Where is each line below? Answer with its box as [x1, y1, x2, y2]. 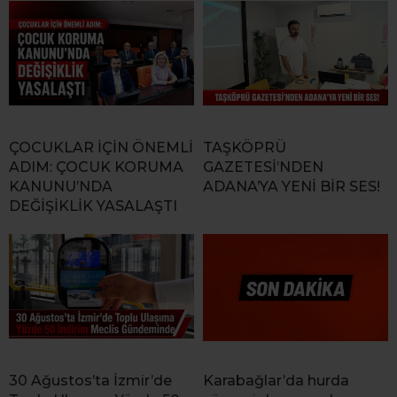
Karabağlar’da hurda [203, 372, 349, 390]
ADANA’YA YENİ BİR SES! [203, 178, 380, 196]
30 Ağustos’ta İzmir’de [9, 372, 172, 390]
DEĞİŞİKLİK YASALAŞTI [9, 198, 177, 215]
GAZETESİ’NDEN [203, 159, 323, 176]
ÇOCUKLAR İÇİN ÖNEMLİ [9, 139, 193, 157]
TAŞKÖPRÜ [203, 139, 286, 157]
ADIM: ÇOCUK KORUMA [9, 159, 183, 176]
